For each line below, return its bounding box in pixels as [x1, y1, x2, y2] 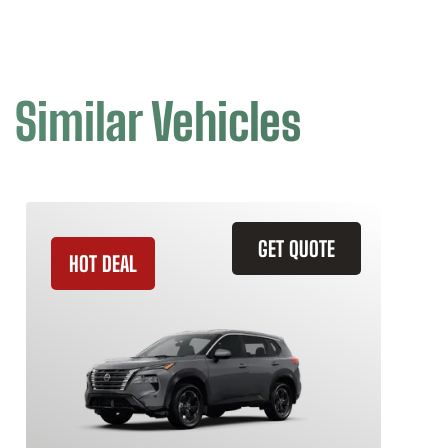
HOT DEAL [69, 251, 137, 276]
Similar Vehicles [15, 92, 301, 152]
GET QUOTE [258, 236, 335, 261]
